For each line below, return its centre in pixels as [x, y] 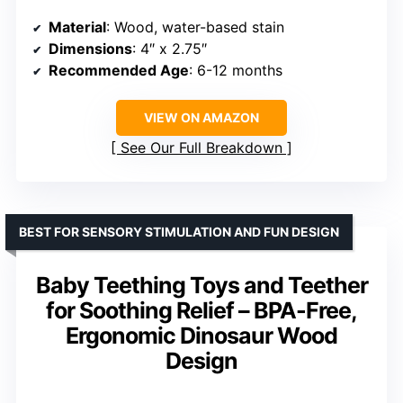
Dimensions [90, 48]
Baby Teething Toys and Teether [201, 285]
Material [77, 27]
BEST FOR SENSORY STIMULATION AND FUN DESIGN [179, 231]
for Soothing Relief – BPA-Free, [201, 310]
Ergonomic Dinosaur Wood [201, 335]
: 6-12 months [236, 70]
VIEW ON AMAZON [201, 117]
